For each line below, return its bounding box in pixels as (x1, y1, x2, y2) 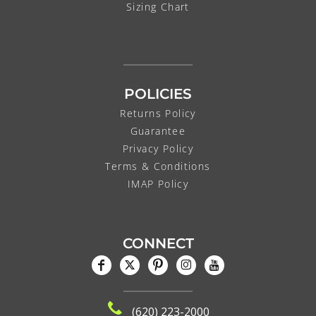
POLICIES (124, 85, 192, 102)
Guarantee (130, 123, 186, 138)
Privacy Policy (122, 141, 194, 155)
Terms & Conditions (105, 159, 211, 173)
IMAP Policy (127, 176, 189, 190)
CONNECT (122, 234, 194, 252)
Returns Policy (120, 106, 196, 120)
